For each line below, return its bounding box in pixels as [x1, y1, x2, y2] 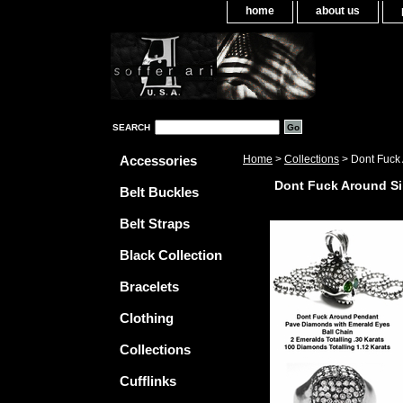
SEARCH [112, 122, 150, 132]
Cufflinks [120, 373, 176, 389]
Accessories [120, 153, 197, 168]
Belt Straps [120, 216, 190, 231]
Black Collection [120, 247, 222, 263]
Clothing [120, 310, 174, 326]
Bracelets [120, 279, 179, 294]
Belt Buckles [120, 184, 199, 200]
